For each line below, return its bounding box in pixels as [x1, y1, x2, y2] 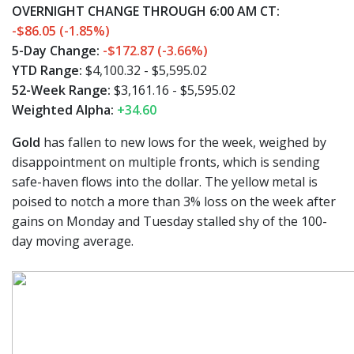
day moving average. [12, 232, 134, 250]
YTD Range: [12, 62, 82, 79]
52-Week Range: [12, 81, 111, 99]
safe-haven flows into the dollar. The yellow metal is [12, 173, 318, 190]
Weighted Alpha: [12, 101, 114, 119]
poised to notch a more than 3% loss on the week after [12, 193, 336, 210]
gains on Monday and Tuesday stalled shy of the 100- [12, 213, 327, 230]
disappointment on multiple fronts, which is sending [12, 153, 320, 171]
